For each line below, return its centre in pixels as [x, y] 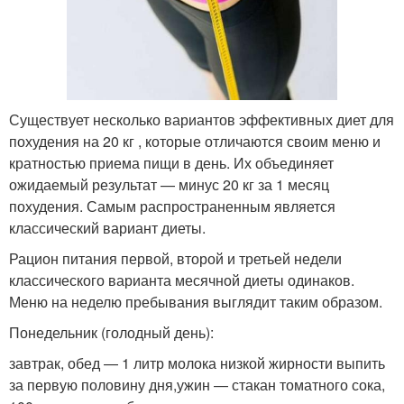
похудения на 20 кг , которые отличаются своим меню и [195, 141]
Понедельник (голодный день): [111, 332]
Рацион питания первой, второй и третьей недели [175, 258]
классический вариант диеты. [107, 227]
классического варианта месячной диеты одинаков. [182, 280]
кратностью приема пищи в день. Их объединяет [171, 162]
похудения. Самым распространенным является [172, 206]
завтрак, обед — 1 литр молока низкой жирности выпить [197, 363]
